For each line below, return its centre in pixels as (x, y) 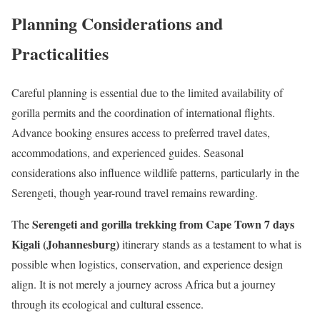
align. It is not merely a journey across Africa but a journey (144, 284)
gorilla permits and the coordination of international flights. (143, 113)
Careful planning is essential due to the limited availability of (147, 93)
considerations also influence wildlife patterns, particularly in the (155, 173)
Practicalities (60, 54)
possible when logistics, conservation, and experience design (147, 264)
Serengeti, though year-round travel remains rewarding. (135, 193)
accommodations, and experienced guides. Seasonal (127, 153)
